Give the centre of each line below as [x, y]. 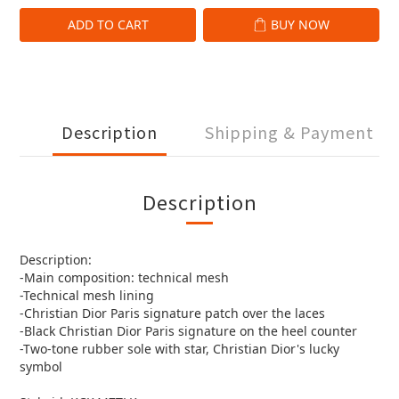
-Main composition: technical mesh [124, 277]
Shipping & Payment [289, 132]
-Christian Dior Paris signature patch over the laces [172, 313]
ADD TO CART [108, 24]
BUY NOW [300, 24]
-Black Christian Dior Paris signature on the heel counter [188, 331]
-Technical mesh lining [87, 295]
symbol [41, 366]
